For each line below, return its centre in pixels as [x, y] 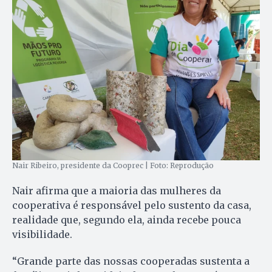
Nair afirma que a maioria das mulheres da [117, 191]
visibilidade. [42, 235]
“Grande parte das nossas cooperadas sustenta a [131, 261]
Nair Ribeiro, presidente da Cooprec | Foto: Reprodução [113, 166]
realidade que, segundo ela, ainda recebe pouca [127, 220]
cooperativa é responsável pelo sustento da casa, [132, 206]
